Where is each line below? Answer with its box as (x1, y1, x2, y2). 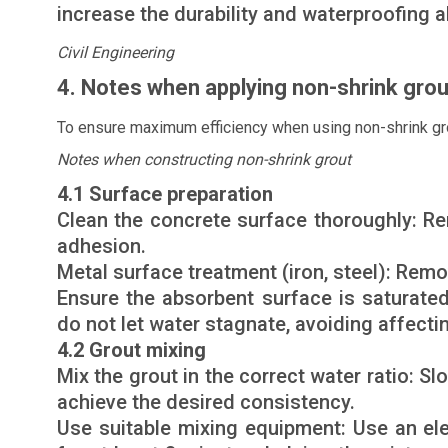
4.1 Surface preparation (57, 182, 273, 206)
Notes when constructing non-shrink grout (57, 150, 351, 169)
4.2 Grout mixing (57, 338, 206, 362)
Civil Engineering (57, 43, 174, 62)
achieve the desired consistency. (57, 390, 355, 414)
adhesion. (57, 234, 146, 258)
